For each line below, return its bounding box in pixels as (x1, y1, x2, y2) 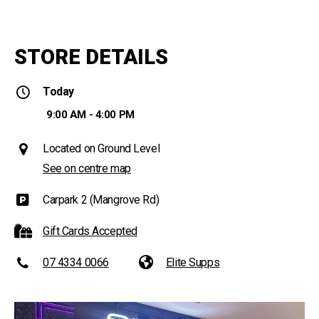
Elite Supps (165, 255, 220, 269)
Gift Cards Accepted (43, 224, 137, 238)
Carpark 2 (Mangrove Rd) (43, 192, 159, 206)
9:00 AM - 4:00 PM (46, 108, 135, 121)
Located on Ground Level (43, 141, 160, 155)
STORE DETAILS (14, 44, 168, 69)
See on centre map (43, 161, 131, 175)
